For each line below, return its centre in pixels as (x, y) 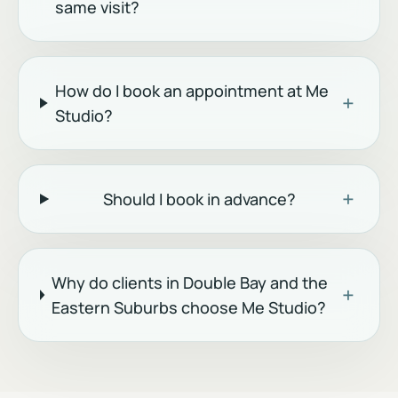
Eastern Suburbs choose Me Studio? (189, 307)
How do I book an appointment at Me (192, 91)
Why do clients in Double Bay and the (190, 283)
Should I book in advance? (200, 199)
